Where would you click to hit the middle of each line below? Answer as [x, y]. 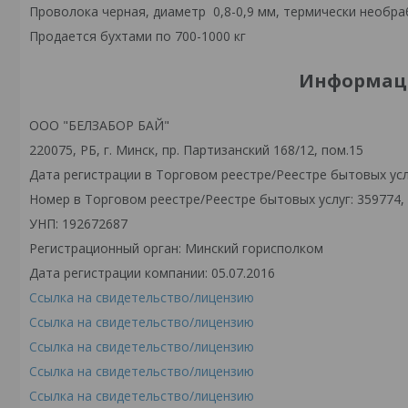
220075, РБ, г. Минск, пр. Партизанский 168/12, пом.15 [196, 150]
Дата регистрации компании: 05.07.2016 [152, 273]
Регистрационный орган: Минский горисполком [176, 248]
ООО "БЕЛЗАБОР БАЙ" [99, 125]
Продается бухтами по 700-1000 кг [138, 36]
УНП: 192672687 [78, 224]
